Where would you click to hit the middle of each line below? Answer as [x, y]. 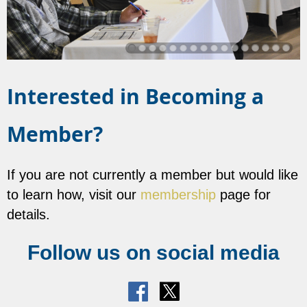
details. [30, 215]
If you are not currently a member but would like [152, 175]
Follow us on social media [153, 253]
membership [178, 195]
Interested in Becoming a [135, 97]
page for [243, 195]
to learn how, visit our [74, 195]
